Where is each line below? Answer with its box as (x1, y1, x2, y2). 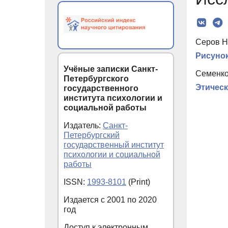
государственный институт (64, 140, 164, 149)
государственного (64, 83, 138, 93)
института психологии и (64, 93, 162, 102)
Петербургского (64, 74, 129, 83)
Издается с (64, 195, 107, 204)
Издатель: (64, 121, 103, 130)
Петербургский (64, 130, 120, 139)
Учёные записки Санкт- (64, 64, 158, 73)
